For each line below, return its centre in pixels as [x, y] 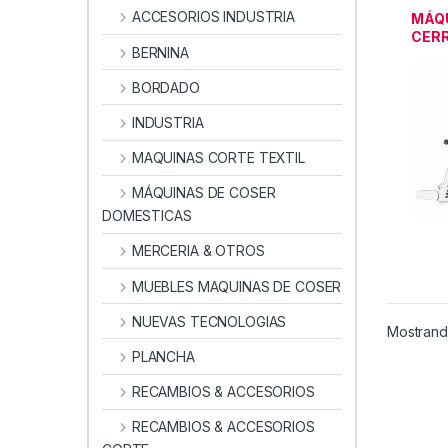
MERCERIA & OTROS [198, 251]
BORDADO [165, 87]
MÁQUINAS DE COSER [203, 193]
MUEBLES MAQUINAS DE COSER [236, 286]
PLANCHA [163, 357]
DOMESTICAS [147, 216]
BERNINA [160, 52]
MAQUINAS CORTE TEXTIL [218, 158]
